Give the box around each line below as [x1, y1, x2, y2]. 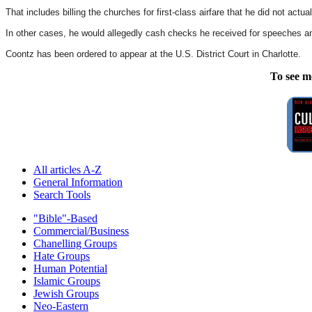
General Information [33, 175, 123, 188]
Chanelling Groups [33, 237, 117, 249]
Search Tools [33, 188, 91, 201]
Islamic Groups [33, 274, 100, 287]
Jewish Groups [33, 287, 99, 299]
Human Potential [33, 262, 107, 274]
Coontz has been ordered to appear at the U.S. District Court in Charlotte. [6, 48, 301, 59]
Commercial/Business [33, 224, 129, 237]
